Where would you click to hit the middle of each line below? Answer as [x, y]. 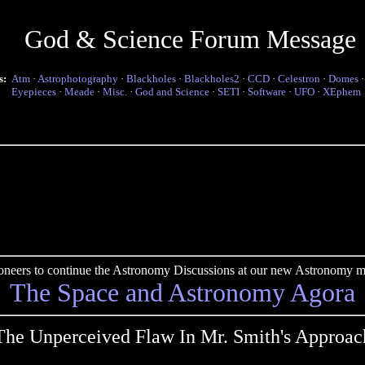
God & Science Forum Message [190, 39]
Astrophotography [78, 79]
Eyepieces [34, 92]
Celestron [299, 79]
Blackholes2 [212, 79]
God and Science [172, 92]
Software [267, 92]
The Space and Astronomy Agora [182, 292]
